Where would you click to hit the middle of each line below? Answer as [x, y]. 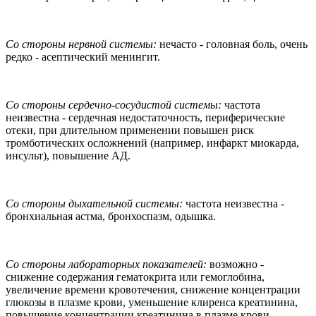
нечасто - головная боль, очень [232, 44]
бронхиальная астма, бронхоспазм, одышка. [111, 216]
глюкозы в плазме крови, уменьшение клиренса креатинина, [152, 302]
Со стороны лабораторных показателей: [108, 264]
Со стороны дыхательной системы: [96, 203]
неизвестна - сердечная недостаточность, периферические [145, 117]
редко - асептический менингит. [83, 56]
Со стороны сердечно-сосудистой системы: [115, 104]
